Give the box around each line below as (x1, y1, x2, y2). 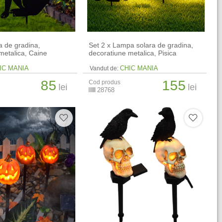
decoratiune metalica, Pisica (89, 49, 177, 57)
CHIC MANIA (120, 64, 159, 72)
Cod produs (89, 79, 121, 86)
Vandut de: (90, 65, 119, 72)
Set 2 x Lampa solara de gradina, (89, 41, 194, 49)
